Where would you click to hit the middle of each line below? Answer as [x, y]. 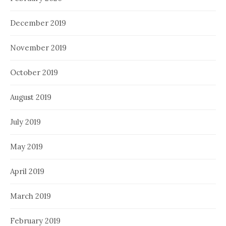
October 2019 [34, 72]
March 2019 [31, 196]
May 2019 [26, 146]
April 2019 [27, 171]
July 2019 [25, 122]
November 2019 [38, 47]
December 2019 [38, 23]
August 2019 [31, 97]
